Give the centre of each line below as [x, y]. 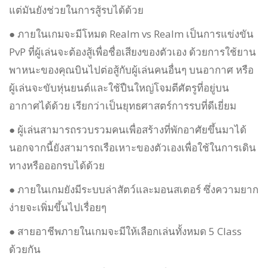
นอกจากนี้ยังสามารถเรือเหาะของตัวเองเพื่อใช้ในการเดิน [133, 148]
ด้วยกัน [25, 249]
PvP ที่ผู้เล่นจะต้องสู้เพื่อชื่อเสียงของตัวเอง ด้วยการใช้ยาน [133, 52]
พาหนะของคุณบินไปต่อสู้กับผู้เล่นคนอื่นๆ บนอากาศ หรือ [131, 70]
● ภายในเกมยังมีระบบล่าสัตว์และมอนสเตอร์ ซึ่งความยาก [134, 190]
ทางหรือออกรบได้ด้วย [57, 166]
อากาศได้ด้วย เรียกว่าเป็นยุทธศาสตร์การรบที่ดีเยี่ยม [123, 106]
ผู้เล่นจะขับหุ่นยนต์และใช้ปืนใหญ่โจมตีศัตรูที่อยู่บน [119, 88]
